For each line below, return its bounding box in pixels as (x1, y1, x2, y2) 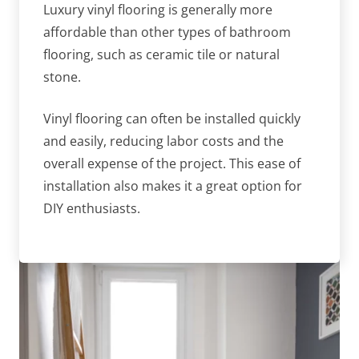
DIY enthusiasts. (43, 200, 140, 218)
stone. (43, 68, 81, 87)
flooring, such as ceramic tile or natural (43, 46, 280, 64)
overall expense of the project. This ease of (43, 155, 301, 173)
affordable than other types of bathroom (43, 23, 291, 42)
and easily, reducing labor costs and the (43, 132, 284, 151)
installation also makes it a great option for (43, 177, 302, 196)
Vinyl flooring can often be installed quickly (43, 110, 301, 128)
